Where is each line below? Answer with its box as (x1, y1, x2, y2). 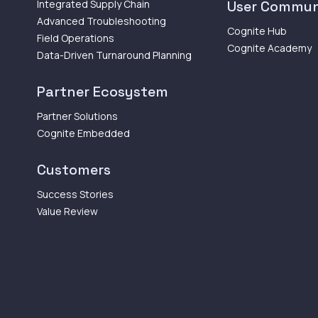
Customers (37, 160, 111, 179)
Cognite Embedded (37, 126, 130, 140)
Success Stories (37, 187, 114, 201)
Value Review (37, 204, 98, 218)
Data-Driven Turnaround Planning (37, 48, 192, 62)
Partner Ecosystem (37, 82, 168, 101)
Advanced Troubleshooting (37, 14, 166, 28)
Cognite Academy (227, 41, 312, 55)
